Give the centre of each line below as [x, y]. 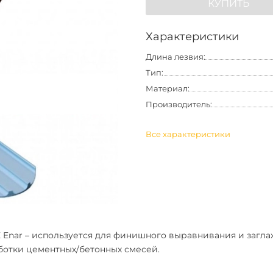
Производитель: [179, 104]
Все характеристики [188, 134]
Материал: [168, 88]
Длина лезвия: [175, 57]
